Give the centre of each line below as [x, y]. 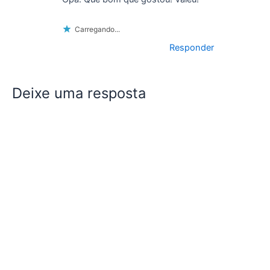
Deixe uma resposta [79, 93]
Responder [192, 48]
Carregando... [97, 30]
